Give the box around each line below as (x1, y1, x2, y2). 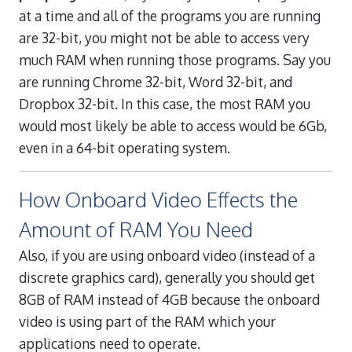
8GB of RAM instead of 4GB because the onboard (19, 290, 320, 308)
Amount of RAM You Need (19, 215, 253, 242)
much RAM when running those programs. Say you (19, 50, 331, 68)
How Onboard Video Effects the (19, 185, 298, 212)
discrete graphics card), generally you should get (19, 268, 315, 286)
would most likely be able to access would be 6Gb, (19, 116, 327, 134)
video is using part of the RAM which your (19, 312, 276, 330)
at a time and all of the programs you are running (19, 6, 321, 24)
